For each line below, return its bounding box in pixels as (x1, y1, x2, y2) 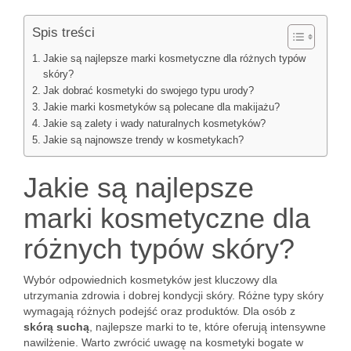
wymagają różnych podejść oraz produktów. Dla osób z (24, 305, 295, 317)
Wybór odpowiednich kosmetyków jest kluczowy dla (24, 273, 277, 286)
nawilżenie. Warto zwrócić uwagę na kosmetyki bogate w (24, 336, 303, 349)
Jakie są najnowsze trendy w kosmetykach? (42, 135, 244, 146)
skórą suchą (24, 320, 89, 333)
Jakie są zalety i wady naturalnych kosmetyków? (42, 118, 266, 129)
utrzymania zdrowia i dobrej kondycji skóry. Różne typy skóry (24, 289, 324, 302)
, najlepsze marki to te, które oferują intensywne (89, 320, 326, 333)
